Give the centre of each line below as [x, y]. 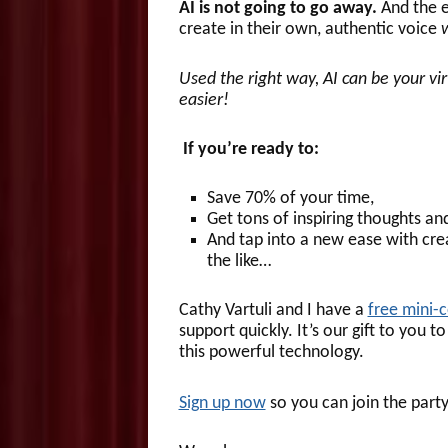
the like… [238, 262]
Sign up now [222, 403]
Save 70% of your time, [290, 199]
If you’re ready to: [248, 149]
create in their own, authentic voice [309, 30]
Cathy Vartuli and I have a [273, 311]
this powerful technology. [273, 353]
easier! [203, 100]
